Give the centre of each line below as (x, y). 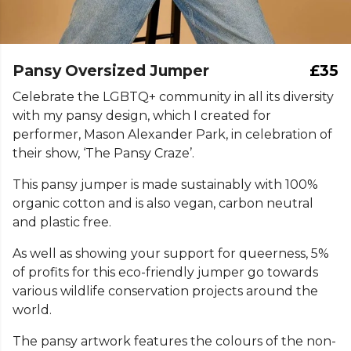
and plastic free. (62, 222)
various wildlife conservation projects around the (165, 291)
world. (32, 310)
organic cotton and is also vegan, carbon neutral (163, 203)
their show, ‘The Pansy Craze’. (103, 153)
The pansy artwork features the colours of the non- (174, 341)
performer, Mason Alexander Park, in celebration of (172, 134)
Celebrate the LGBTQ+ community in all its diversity (173, 97)
